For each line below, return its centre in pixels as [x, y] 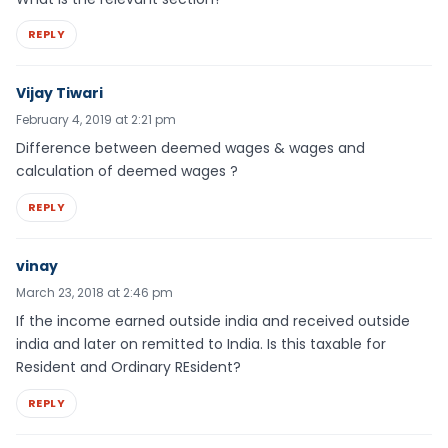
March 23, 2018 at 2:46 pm [94, 293]
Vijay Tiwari [59, 93]
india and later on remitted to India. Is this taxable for [201, 344]
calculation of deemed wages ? [127, 171]
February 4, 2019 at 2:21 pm [96, 120]
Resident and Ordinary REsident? [128, 367]
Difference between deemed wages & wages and [190, 148]
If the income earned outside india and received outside [213, 321]
